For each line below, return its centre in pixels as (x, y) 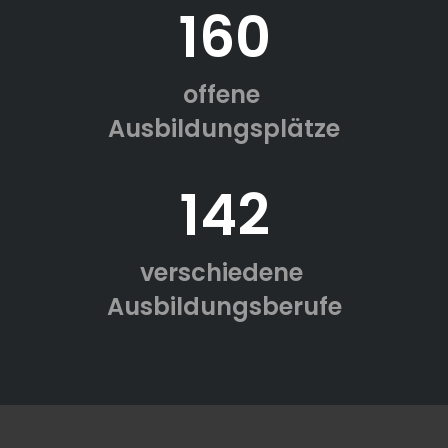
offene (224, 95)
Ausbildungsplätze (224, 129)
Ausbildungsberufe (224, 307)
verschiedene (224, 273)
